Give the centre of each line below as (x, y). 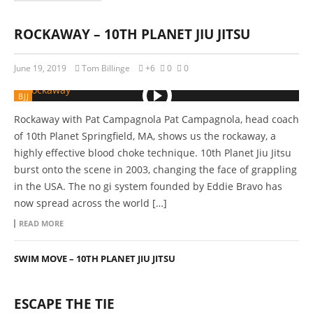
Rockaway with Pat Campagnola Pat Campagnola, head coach (156, 119)
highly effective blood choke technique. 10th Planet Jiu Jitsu (153, 153)
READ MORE (41, 223)
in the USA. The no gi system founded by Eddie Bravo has (148, 186)
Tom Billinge (106, 68)
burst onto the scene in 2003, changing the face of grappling (155, 169)
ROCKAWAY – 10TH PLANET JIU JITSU (132, 34)
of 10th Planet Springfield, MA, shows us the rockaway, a (145, 136)
